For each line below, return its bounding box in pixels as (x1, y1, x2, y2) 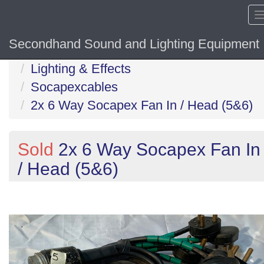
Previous (28, 183, 74, 196)
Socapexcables (31, 80, 118, 94)
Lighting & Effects (31, 61, 131, 76)
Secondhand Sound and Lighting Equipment (9, 37, 259, 51)
